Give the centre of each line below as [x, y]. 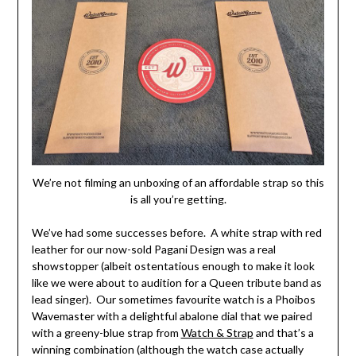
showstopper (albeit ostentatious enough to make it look [173, 266]
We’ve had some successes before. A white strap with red [176, 233]
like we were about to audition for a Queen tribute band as [176, 283]
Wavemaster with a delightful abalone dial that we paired [172, 316]
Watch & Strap [217, 333]
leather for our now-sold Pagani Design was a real [153, 250]
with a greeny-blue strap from [106, 333]
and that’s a [283, 333]
